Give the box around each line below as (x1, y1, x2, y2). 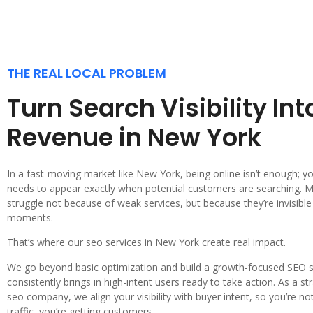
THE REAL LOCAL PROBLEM (7, 64, 166, 82)
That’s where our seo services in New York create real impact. (7, 235, 286, 249)
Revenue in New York (7, 119, 261, 154)
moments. (7, 210, 53, 224)
